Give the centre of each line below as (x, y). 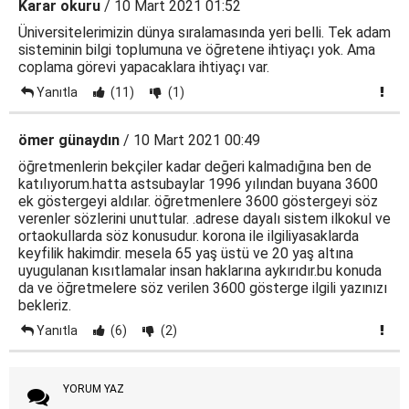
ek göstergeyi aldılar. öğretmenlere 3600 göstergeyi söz (198, 201)
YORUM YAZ (93, 389)
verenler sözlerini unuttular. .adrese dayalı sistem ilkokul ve (204, 219)
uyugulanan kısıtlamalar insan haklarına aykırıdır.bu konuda (200, 271)
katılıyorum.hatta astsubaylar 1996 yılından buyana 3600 (198, 184)
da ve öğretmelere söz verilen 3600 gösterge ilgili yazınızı (203, 288)
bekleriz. (45, 305)
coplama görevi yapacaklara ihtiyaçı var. (144, 67)
